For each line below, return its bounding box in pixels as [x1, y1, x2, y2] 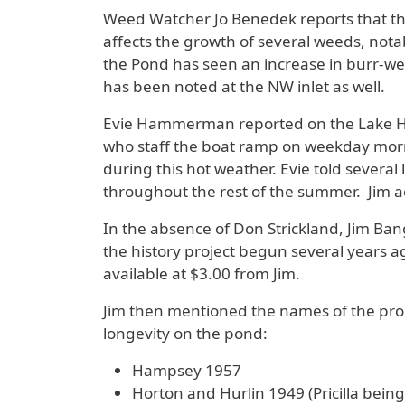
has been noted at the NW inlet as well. [103, 76, 385, 98]
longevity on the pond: [103, 323, 268, 344]
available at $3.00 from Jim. [103, 263, 300, 285]
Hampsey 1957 [132, 360, 241, 381]
